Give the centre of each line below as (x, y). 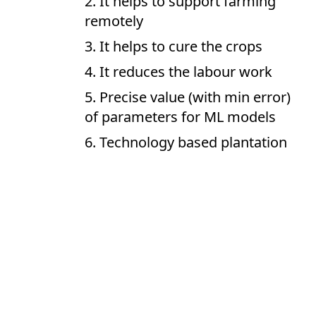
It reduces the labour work (186, 72)
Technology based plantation (193, 142)
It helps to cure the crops (181, 46)
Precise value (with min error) (195, 97)
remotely (114, 21)
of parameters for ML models (180, 117)
